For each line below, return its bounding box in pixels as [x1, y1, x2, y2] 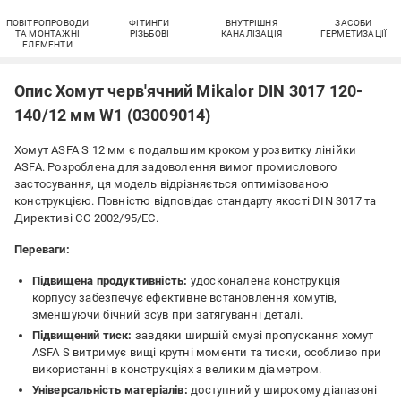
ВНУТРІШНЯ [226, 18, 277, 28]
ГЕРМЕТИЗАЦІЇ [320, 29, 388, 38]
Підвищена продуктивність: [31, 274, 188, 287]
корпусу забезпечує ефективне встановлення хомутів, [31, 291, 337, 304]
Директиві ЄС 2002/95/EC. [14, 211, 158, 225]
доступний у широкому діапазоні [187, 383, 378, 397]
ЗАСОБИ [335, 18, 372, 28]
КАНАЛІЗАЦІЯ [220, 29, 283, 38]
